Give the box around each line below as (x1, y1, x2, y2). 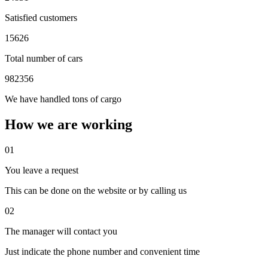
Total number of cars (5, 53, 83, 63)
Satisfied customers (5, 12, 77, 23)
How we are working (5, 116, 132, 132)
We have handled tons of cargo (5, 93, 121, 104)
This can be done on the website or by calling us (5, 185, 187, 196)
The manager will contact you (5, 226, 117, 236)
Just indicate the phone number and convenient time (5, 246, 200, 257)
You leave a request (5, 165, 78, 175)
